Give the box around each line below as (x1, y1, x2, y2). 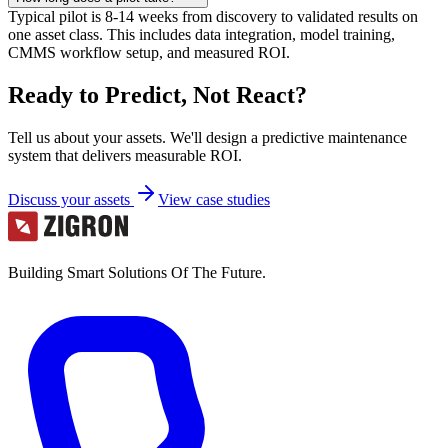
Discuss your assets (8, 190, 134, 208)
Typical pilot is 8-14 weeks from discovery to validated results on (8, 7, 418, 25)
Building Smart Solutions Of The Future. (8, 263, 266, 281)
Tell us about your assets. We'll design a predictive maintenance (8, 128, 407, 146)
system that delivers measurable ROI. (8, 146, 242, 164)
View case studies (158, 190, 270, 208)
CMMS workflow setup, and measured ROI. (8, 43, 290, 61)
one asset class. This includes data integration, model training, (8, 25, 395, 43)
